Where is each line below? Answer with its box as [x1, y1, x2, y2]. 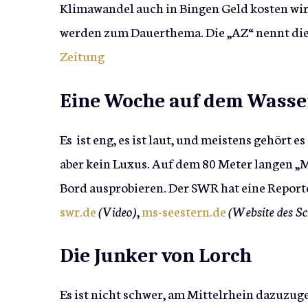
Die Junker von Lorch [60, 244, 252, 267]
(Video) [98, 201, 137, 220]
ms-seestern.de [142, 201, 226, 220]
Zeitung [60, 46, 104, 65]
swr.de [60, 201, 96, 220]
